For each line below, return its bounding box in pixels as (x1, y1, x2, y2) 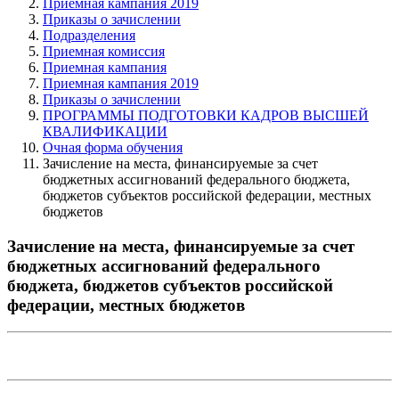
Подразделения (43, 27, 135, 43)
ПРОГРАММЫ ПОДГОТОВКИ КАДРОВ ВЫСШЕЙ (43, 107, 369, 123)
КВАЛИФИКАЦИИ (43, 123, 167, 139)
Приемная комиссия (43, 43, 165, 59)
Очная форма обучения (43, 139, 183, 155)
